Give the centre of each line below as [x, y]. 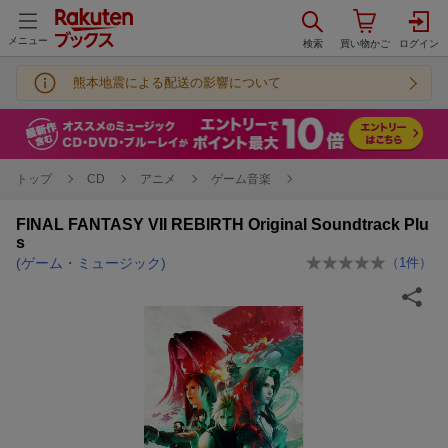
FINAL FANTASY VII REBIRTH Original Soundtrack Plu [222, 224]
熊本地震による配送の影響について [177, 82]
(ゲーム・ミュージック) [91, 262]
